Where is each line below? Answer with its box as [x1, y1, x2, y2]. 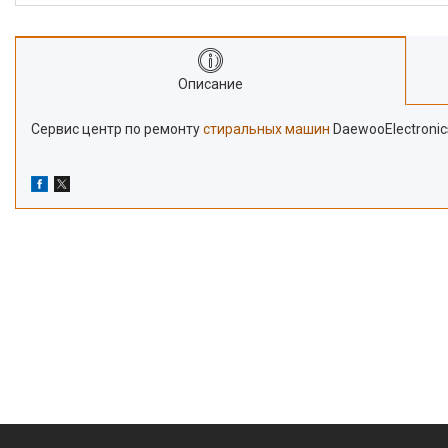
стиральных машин [203, 120, 330, 137]
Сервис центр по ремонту [31, 120, 203, 137]
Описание [178, 75, 244, 92]
